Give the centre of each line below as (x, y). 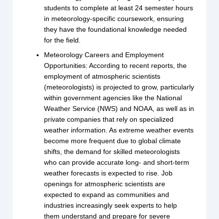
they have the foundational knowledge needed (116, 30)
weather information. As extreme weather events (119, 130)
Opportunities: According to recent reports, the (116, 66)
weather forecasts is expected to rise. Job (109, 173)
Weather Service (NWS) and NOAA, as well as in (119, 109)
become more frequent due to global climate (113, 141)
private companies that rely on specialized (109, 120)
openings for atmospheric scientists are (105, 184)
